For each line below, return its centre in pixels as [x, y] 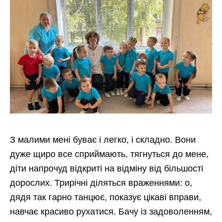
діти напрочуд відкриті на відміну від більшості [107, 168]
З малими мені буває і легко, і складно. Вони [103, 139]
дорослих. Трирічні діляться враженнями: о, [101, 183]
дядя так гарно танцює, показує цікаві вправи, [106, 197]
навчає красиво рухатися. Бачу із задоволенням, [111, 211]
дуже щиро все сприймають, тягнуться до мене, [109, 154]
